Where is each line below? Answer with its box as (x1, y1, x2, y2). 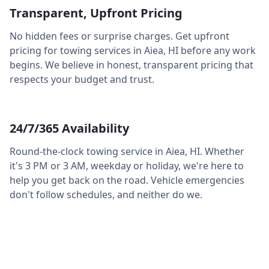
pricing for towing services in (10, 44, 144, 57)
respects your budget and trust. (10, 73, 154, 86)
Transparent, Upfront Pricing (10, 5, 183, 21)
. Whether (200, 145, 244, 158)
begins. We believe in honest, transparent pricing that (10, 58, 253, 71)
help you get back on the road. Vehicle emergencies (10, 174, 244, 187)
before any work (178, 44, 256, 57)
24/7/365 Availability (10, 120, 129, 136)
